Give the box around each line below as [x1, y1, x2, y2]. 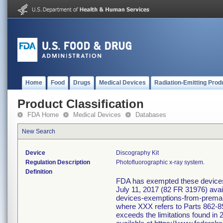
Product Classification [17, 97, 144, 111]
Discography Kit [116, 149, 159, 156]
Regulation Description [25, 159, 90, 166]
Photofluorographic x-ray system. [116, 159, 205, 166]
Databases [135, 111, 166, 118]
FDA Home [27, 111, 59, 118]
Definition [25, 168, 52, 175]
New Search [22, 128, 55, 135]
